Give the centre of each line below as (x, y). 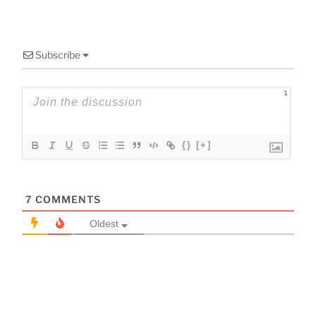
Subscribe (58, 55)
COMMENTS (67, 200)
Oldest (104, 224)
